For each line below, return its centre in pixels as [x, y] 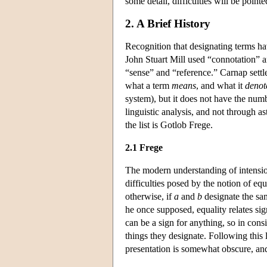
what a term [148, 85]
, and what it [221, 85]
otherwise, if [150, 196]
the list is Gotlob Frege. [169, 125]
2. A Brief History [168, 23]
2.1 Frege [144, 147]
